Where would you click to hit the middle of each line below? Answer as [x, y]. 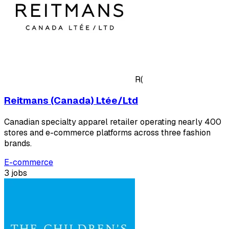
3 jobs [16, 173]
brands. [18, 144]
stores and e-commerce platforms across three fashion [107, 133]
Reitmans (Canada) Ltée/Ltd [71, 101]
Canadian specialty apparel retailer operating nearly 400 [113, 122]
